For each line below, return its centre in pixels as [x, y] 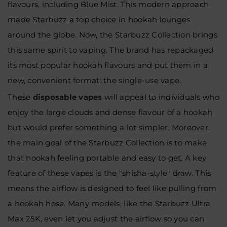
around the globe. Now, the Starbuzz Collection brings [112, 35]
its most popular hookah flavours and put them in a [108, 65]
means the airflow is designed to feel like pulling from [112, 188]
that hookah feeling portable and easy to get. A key [107, 158]
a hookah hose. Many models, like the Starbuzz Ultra [109, 203]
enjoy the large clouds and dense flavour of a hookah [110, 112]
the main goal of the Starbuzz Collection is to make [107, 143]
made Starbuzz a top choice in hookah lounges [99, 20]
